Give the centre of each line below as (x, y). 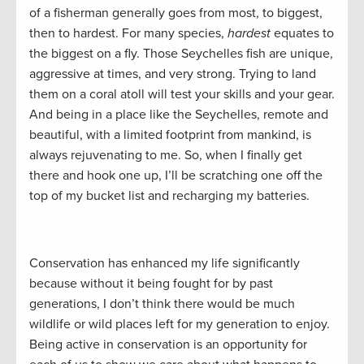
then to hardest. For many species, (128, 33)
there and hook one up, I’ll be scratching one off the (176, 175)
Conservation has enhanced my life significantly (165, 263)
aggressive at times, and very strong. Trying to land (173, 74)
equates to (302, 33)
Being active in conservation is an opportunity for (168, 344)
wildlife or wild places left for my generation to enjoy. (180, 324)
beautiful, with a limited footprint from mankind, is (170, 134)
